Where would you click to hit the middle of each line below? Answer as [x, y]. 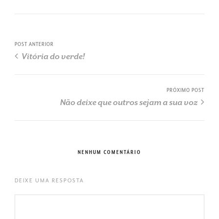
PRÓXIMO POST [186, 90]
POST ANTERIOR [34, 44]
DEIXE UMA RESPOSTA [49, 181]
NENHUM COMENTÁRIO [109, 152]
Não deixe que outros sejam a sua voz [130, 103]
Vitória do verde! [53, 57]
